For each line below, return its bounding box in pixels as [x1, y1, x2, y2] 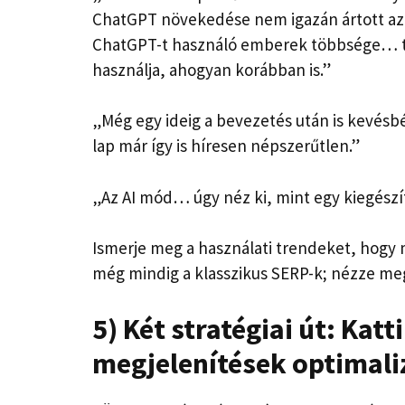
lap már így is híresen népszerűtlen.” [92, 135, 360, 157]
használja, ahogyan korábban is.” [92, 58, 331, 80]
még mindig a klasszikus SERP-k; [92, 262, 331, 285]
